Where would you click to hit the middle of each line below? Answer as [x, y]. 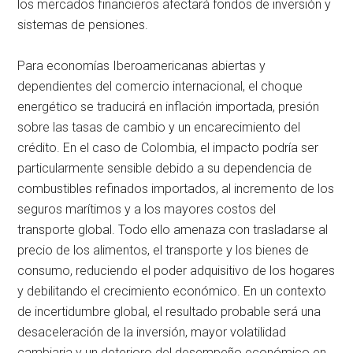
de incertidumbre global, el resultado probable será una [169, 312]
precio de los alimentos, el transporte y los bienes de [163, 251]
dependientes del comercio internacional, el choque [160, 87]
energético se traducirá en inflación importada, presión [169, 107]
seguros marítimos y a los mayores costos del [147, 210]
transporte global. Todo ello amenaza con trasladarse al [173, 230]
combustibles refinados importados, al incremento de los [176, 189]
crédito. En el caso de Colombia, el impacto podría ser [168, 148]
